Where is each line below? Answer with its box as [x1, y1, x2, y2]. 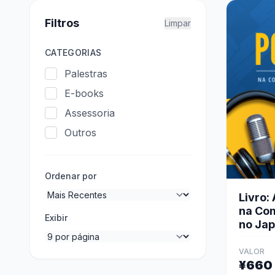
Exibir [45, 212, 68, 223]
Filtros [45, 17, 79, 29]
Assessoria [64, 107, 115, 119]
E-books [64, 87, 104, 99]
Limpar [165, 18, 191, 28]
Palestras [64, 68, 107, 80]
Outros [64, 126, 96, 139]
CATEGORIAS [45, 47, 102, 58]
